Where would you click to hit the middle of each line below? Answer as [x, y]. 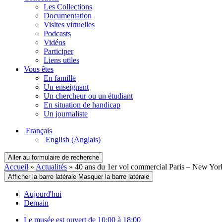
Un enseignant [66, 87]
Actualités [51, 167]
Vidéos [55, 42]
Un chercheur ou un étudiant [88, 96]
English [57, 139]
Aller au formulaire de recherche [54, 157]
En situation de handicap [82, 105]
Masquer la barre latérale [114, 177]
